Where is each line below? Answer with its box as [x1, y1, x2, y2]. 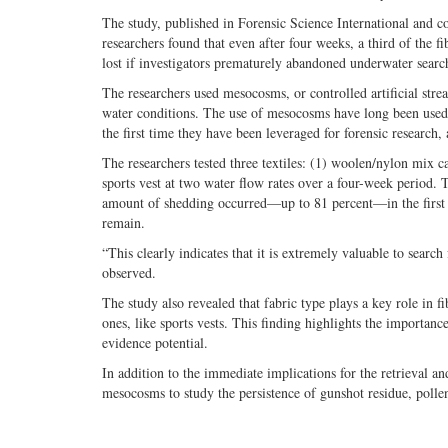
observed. [102, 263, 156, 283]
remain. [102, 213, 145, 233]
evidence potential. [102, 333, 208, 353]
